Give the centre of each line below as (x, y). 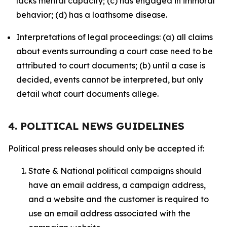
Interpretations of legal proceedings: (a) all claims (115, 37)
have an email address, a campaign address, (117, 185)
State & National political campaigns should (115, 171)
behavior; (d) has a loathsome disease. (92, 15)
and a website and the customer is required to (119, 199)
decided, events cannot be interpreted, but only (110, 80)
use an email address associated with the (109, 213)
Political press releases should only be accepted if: (107, 148)
